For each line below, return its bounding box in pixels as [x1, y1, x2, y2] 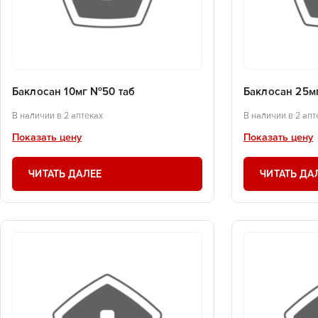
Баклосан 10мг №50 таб [12, 87, 136, 98]
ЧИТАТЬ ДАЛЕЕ [28, 167, 102, 180]
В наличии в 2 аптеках [12, 111, 103, 121]
